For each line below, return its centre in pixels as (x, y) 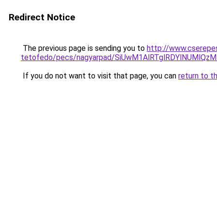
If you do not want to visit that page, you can (100, 76)
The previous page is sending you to (84, 48)
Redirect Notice (42, 17)
